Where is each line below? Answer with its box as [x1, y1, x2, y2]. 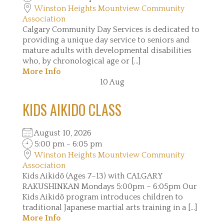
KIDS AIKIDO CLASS [22, 99, 121, 120]
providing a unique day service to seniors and [22, 35, 189, 44]
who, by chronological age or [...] [22, 56, 140, 65]
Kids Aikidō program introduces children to [22, 192, 183, 201]
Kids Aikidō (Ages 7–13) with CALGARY [22, 171, 162, 180]
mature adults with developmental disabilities [22, 46, 191, 55]
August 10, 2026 [32, 128, 99, 137]
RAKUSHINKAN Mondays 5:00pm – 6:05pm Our [22, 182, 197, 191]
